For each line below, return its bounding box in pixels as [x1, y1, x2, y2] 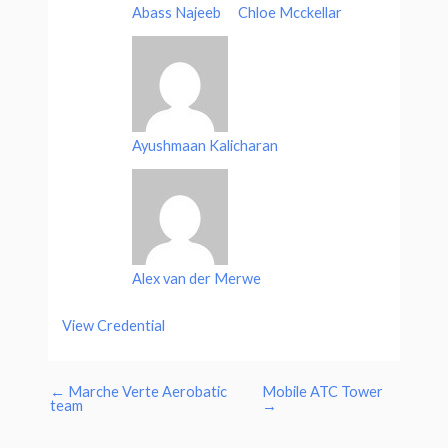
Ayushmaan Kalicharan [132, 137, 279, 155]
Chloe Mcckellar [238, 4, 343, 22]
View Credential [62, 316, 166, 334]
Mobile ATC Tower [262, 382, 384, 400]
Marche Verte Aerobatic [64, 382, 227, 400]
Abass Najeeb [132, 4, 222, 22]
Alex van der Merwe [132, 270, 262, 288]
